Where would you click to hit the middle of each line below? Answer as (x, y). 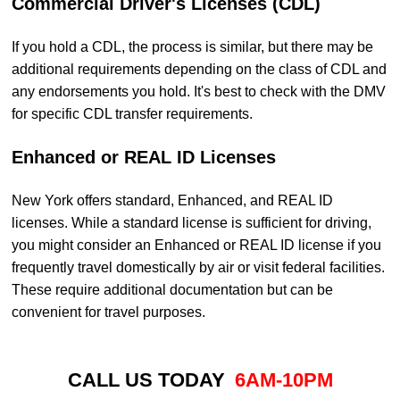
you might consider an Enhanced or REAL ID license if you (196, 246)
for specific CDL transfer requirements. (132, 114)
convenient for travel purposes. (108, 312)
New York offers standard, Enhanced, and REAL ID (172, 201)
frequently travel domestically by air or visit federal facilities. (198, 268)
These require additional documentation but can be (172, 290)
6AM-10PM (283, 380)
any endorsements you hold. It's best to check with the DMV (199, 92)
